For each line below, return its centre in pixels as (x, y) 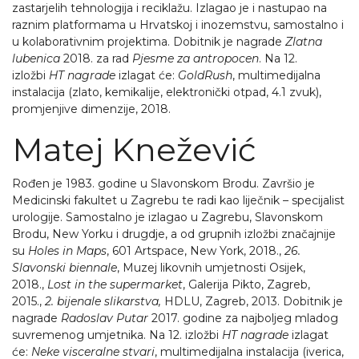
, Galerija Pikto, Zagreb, (246, 284)
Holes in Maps (67, 251)
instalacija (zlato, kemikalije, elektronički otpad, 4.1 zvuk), (167, 92)
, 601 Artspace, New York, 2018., (196, 251)
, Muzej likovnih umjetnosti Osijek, (211, 268)
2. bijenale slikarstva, (105, 301)
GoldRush (205, 75)
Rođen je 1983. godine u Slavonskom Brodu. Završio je (163, 184)
